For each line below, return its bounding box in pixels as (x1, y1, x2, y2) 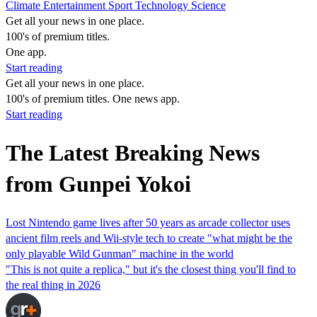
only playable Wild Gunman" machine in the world (6, 247, 234, 260)
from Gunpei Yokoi (6, 171, 191, 197)
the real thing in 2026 (6, 278, 100, 291)
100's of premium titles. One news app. (6, 93, 180, 105)
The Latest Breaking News (6, 140, 260, 166)
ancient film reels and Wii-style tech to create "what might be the (6, 231, 292, 244)
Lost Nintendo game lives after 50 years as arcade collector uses (6, 216, 290, 229)
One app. (6, 46, 47, 58)
